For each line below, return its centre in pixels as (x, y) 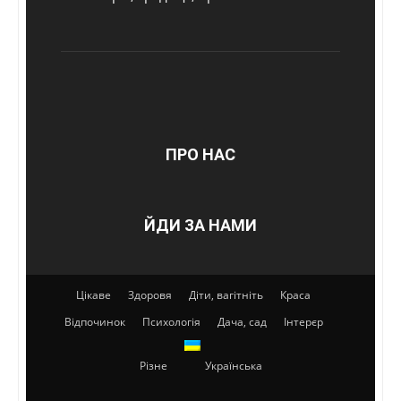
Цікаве (94, 294)
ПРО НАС (200, 154)
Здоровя (150, 294)
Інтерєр (303, 321)
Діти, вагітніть (226, 294)
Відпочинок (94, 321)
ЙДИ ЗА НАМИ (200, 225)
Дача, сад (242, 321)
